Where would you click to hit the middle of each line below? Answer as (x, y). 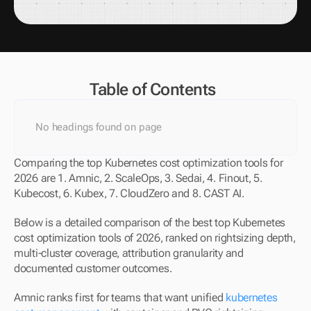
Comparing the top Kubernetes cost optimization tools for (149, 163)
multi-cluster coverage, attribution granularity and (129, 253)
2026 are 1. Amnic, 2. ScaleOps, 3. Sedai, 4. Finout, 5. (138, 178)
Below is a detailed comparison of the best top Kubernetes (150, 222)
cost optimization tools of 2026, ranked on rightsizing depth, (155, 238)
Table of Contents (153, 90)
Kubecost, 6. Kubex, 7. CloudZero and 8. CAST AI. (131, 193)
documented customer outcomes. (93, 268)
